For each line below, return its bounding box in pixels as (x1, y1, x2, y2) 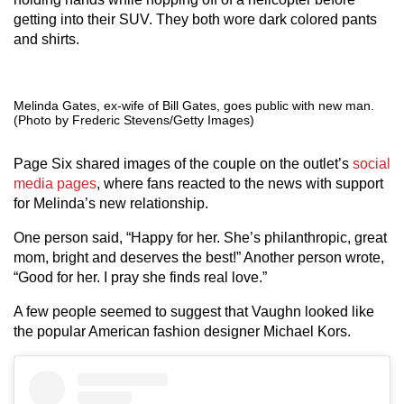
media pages (14, 176, 96, 191)
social (353, 156, 390, 171)
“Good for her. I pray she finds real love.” (14, 270, 267, 285)
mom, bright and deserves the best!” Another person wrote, (14, 250, 384, 265)
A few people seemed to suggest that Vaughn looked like (14, 304, 374, 319)
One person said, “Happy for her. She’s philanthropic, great (14, 230, 387, 245)
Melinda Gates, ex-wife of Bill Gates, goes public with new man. (14, 98, 374, 113)
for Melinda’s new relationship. (14, 196, 212, 211)
